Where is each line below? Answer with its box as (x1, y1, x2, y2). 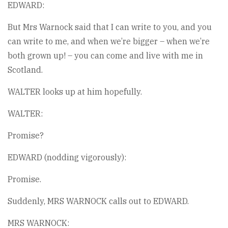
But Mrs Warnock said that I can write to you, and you (8, 22, 212, 32)
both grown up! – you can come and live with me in (8, 50, 203, 61)
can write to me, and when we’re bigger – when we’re (8, 36, 210, 46)
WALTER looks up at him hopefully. (8, 87, 142, 97)
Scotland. (8, 65, 43, 75)
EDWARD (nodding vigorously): (8, 152, 126, 162)
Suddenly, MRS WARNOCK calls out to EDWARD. (8, 196, 189, 206)
